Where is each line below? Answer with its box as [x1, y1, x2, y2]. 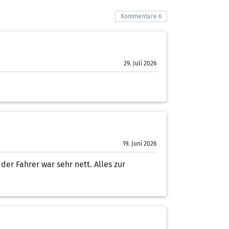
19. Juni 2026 [123, 140, 156, 147]
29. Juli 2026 [124, 60, 156, 67]
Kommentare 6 [121, 13, 162, 20]
